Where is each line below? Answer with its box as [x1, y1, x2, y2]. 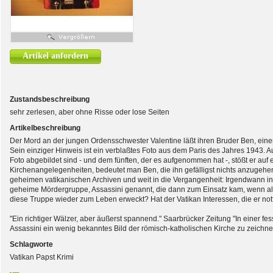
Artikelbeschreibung [10, 124, 80, 132]
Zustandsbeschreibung [10, 95, 90, 104]
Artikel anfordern [23, 51, 88, 60]
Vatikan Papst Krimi [10, 253, 74, 261]
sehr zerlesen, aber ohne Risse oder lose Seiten [10, 108, 169, 116]
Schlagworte [10, 240, 53, 249]
